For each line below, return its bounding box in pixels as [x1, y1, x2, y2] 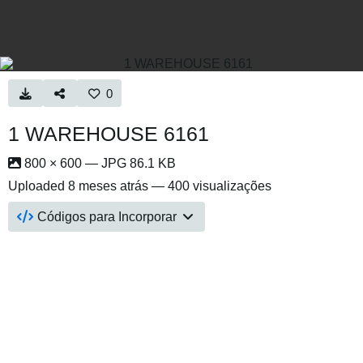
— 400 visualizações [148, 179, 271, 193]
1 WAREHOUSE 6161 [8, 122, 209, 145]
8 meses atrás [68, 179, 148, 193]
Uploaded [8, 179, 68, 193]
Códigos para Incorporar [37, 210, 177, 224]
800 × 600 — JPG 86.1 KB [21, 156, 176, 170]
